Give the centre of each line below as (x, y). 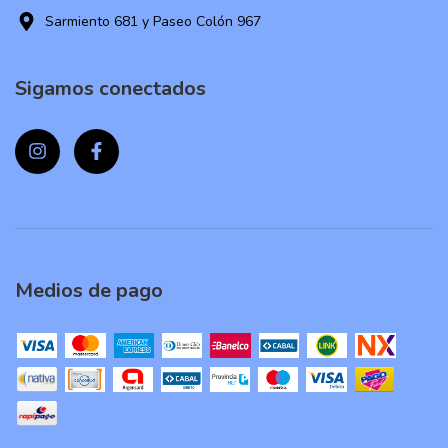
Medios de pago (89, 291)
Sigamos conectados (110, 89)
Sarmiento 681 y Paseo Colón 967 (153, 22)
